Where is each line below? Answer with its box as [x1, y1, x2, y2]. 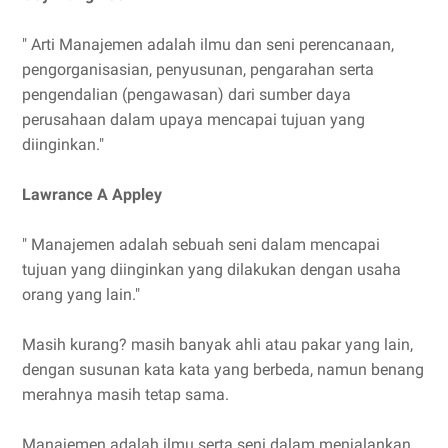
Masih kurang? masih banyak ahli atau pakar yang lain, [22, 335, 413, 355]
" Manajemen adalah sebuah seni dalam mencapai [22, 235, 380, 255]
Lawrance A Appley [22, 185, 162, 205]
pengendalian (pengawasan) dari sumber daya [22, 85, 351, 105]
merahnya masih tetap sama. [22, 385, 229, 405]
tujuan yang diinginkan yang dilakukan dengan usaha [22, 260, 401, 280]
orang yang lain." [22, 285, 140, 305]
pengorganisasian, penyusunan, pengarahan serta [22, 60, 374, 80]
